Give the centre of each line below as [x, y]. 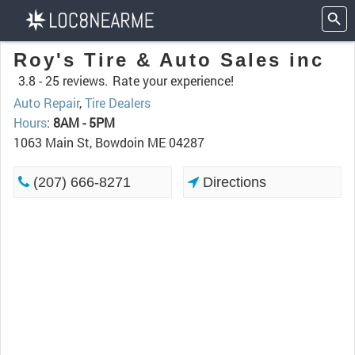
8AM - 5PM [84, 122]
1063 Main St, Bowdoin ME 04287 [109, 142]
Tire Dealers [118, 103]
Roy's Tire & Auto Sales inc [169, 60]
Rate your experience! [173, 80]
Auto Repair [46, 103]
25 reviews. [76, 80]
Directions [233, 182]
